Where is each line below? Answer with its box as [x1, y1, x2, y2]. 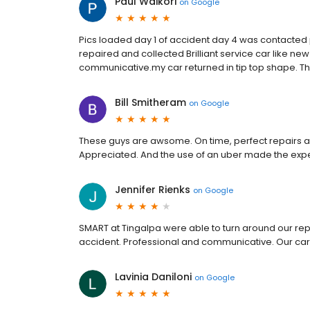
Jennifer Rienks [115, 183, 190, 197]
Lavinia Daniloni [115, 270, 192, 284]
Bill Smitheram [115, 95, 186, 109]
